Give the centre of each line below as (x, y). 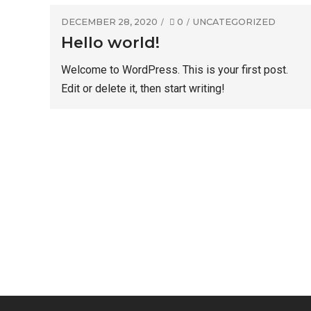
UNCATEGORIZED (235, 22)
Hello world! (110, 43)
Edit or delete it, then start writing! (143, 89)
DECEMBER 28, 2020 (109, 22)
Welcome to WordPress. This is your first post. (175, 70)
